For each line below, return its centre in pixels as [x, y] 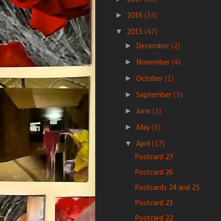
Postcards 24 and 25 [167, 188]
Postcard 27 [154, 157]
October [151, 79]
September [155, 95]
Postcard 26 [154, 173]
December [154, 46]
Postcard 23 [154, 203]
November [154, 63]
